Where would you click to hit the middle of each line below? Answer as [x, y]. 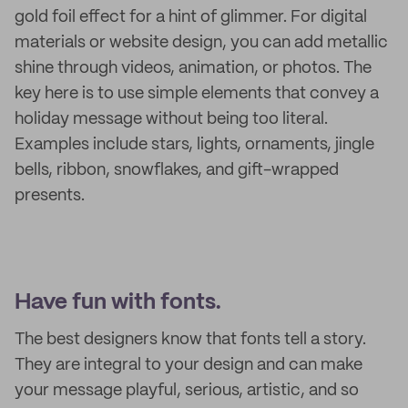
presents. [50, 196]
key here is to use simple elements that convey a [197, 94]
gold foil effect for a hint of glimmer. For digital [191, 17]
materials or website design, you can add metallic [201, 43]
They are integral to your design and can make [189, 365]
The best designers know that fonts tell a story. [190, 340]
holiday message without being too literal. [171, 119]
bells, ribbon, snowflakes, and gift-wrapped [177, 170]
